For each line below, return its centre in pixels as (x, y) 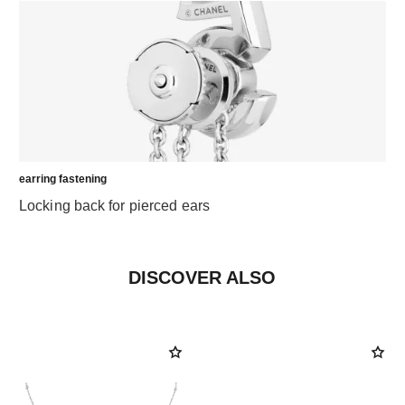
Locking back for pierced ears (114, 205)
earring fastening (63, 179)
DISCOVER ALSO (202, 277)
